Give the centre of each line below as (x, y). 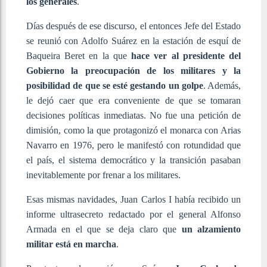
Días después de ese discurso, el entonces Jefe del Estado (133, 26)
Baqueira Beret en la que (79, 55)
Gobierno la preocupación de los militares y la (133, 70)
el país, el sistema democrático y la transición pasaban (133, 160)
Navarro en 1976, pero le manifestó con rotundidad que (133, 145)
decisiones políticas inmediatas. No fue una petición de (133, 115)
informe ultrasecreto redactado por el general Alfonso (133, 214)
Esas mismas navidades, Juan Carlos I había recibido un (133, 199)
